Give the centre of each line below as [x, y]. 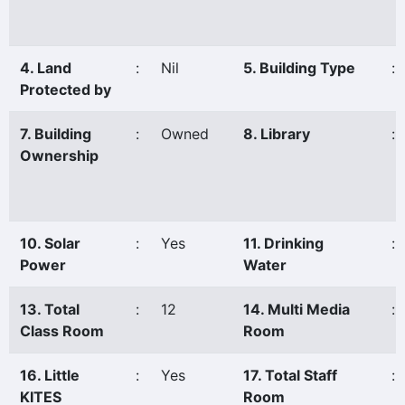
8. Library [277, 134]
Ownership [59, 155]
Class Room [62, 331]
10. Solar [50, 243]
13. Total [50, 309]
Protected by [66, 89]
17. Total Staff [290, 375]
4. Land [46, 68]
